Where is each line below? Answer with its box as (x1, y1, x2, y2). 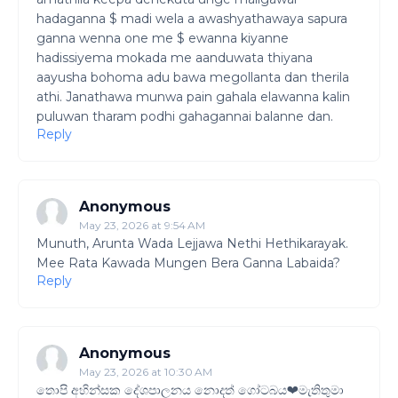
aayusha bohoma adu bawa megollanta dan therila (36, 68, 349, 85)
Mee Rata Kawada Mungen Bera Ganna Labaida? (36, 254, 340, 271)
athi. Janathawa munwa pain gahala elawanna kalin (36, 88, 350, 105)
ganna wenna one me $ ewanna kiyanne (36, 29, 289, 46)
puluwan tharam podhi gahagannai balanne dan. (36, 107, 333, 124)
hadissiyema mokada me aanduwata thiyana (36, 49, 313, 66)
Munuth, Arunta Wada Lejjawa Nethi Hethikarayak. (36, 235, 348, 251)
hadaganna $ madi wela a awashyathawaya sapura (36, 10, 347, 27)
